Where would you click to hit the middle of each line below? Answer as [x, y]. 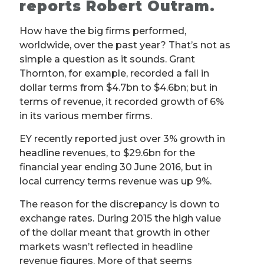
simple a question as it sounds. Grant [107, 60]
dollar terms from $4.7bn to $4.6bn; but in [118, 88]
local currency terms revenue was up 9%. [115, 181]
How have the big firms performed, [103, 31]
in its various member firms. [86, 116]
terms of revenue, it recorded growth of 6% [122, 102]
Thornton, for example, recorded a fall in [114, 74]
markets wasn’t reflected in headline [106, 247]
